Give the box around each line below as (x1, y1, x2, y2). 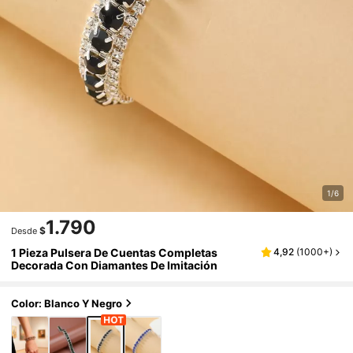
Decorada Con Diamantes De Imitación (11, 258, 218, 273)
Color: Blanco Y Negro (11, 296, 123, 310)
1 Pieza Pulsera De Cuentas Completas (11, 246, 218, 260)
